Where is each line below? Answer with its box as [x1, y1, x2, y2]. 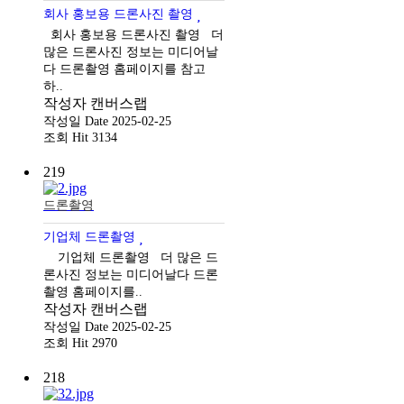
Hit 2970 [72, 335, 117, 350]
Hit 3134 [72, 130, 117, 144]
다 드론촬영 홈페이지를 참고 [43, 60, 206, 76]
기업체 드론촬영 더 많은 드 [43, 249, 218, 264]
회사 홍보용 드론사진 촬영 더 [43, 26, 224, 41]
